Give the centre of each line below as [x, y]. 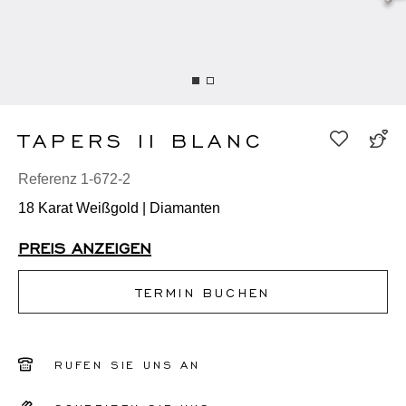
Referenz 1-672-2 [74, 179]
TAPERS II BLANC [141, 139]
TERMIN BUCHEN [203, 292]
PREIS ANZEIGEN [85, 247]
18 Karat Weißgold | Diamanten [119, 208]
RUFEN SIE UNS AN [127, 365]
